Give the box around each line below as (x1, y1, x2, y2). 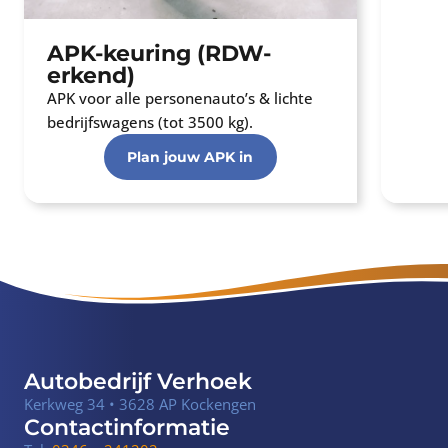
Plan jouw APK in (127, 147, 254, 166)
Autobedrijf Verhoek (24, 366, 252, 395)
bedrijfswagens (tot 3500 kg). (46, 111, 253, 132)
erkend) (46, 60, 135, 89)
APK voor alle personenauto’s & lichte (46, 87, 313, 108)
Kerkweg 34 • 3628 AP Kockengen (24, 393, 256, 414)
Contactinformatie (24, 412, 230, 441)
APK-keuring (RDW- (46, 38, 271, 67)
